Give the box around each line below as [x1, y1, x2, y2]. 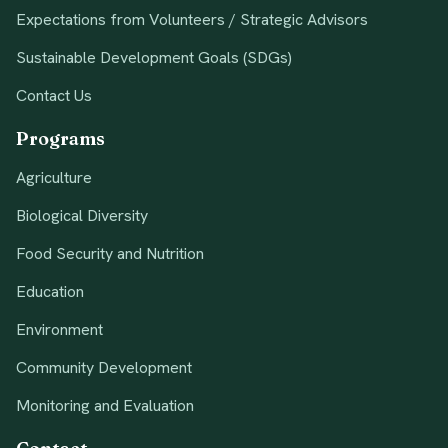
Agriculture [16, 166, 92, 188]
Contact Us [16, 84, 92, 106]
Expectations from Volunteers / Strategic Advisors [16, 8, 368, 30]
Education [16, 280, 84, 302]
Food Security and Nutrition [16, 242, 204, 264]
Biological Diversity [16, 204, 148, 226]
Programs [16, 126, 105, 150]
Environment [16, 318, 103, 340]
